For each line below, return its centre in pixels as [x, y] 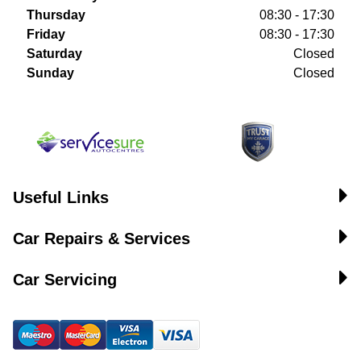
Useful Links [61, 197]
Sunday [50, 73]
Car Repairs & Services [102, 239]
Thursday [56, 15]
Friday [46, 34]
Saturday [54, 54]
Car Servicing [65, 280]
